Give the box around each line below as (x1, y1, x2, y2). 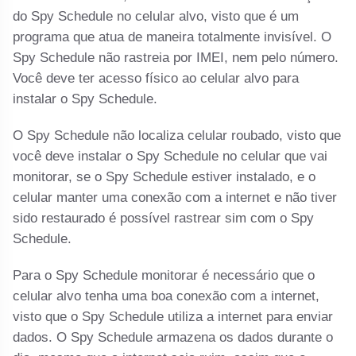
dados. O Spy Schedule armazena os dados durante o (13, 330, 334, 346)
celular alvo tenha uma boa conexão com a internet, (13, 288, 320, 304)
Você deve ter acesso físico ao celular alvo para (13, 71, 300, 87)
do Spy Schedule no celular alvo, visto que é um (13, 9, 300, 25)
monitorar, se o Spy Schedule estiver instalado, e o (13, 169, 316, 185)
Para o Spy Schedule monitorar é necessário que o (13, 268, 315, 284)
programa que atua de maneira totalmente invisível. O (13, 29, 332, 45)
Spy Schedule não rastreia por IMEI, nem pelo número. (13, 50, 339, 66)
